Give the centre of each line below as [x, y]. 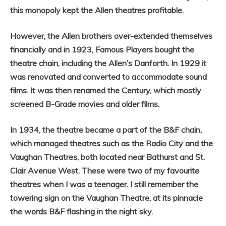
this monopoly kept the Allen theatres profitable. [98, 10]
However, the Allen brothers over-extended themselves [111, 36]
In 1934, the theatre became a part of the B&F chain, [106, 130]
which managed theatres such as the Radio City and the [111, 144]
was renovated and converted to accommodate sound [108, 77]
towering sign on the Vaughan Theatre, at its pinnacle [106, 198]
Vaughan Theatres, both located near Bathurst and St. [107, 157]
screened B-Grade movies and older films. [85, 104]
